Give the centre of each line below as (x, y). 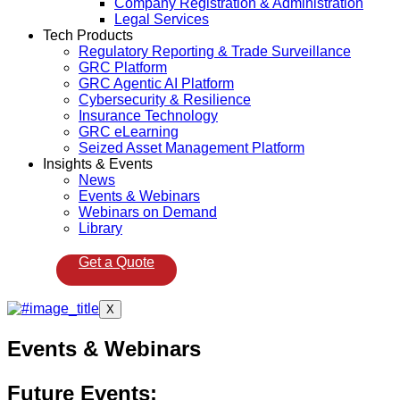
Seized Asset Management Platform (192, 148)
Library (100, 228)
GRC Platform (123, 67)
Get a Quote (117, 262)
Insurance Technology (148, 116)
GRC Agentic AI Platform (156, 83)
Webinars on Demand (148, 212)
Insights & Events (98, 164)
